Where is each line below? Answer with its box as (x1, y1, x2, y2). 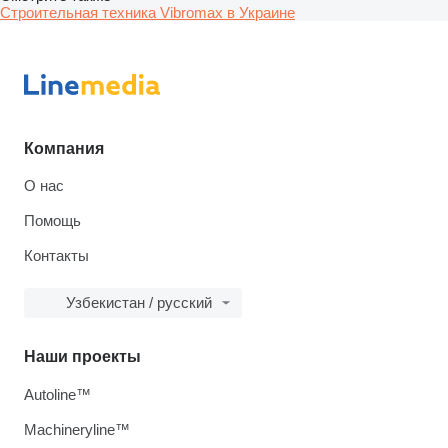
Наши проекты (24, 348, 141, 365)
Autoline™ (24, 386, 91, 403)
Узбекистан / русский (66, 294, 212, 311)
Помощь (24, 212, 81, 229)
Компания (24, 140, 104, 157)
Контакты (24, 247, 89, 264)
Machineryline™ (24, 421, 130, 438)
